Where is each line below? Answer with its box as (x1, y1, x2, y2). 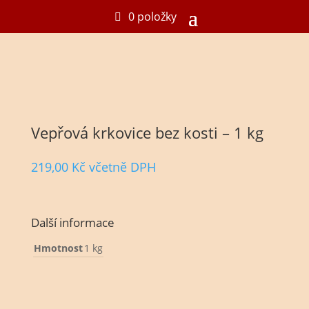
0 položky (128, 9, 177, 24)
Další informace (30, 215, 114, 230)
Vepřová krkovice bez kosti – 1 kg (30, 122, 263, 143)
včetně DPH (88, 159, 156, 175)
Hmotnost (33, 241, 83, 255)
